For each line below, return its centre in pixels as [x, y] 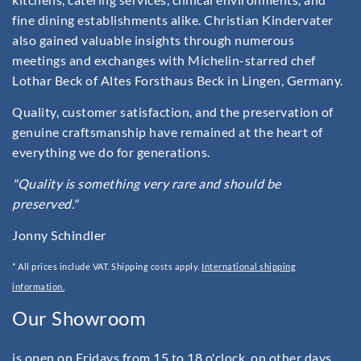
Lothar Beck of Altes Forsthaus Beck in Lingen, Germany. [178, 81]
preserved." [45, 204]
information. [38, 287]
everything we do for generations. [111, 152]
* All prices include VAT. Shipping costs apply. [107, 267]
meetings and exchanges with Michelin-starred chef [164, 60]
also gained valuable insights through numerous [153, 40]
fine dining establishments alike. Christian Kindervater [173, 20]
